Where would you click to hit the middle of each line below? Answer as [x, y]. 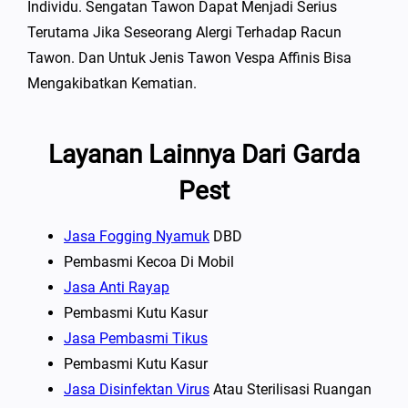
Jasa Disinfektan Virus [137, 389]
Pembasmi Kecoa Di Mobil [149, 261]
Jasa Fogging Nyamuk [137, 236]
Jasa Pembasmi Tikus [136, 338]
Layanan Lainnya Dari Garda [204, 154]
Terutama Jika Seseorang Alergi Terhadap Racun [184, 32]
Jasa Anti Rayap [117, 287]
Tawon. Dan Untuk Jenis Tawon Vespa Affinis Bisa [189, 57]
